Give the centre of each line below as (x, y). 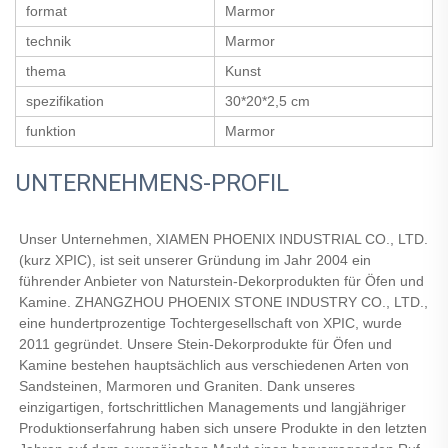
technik (48, 40)
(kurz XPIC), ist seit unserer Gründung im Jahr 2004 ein (195, 259)
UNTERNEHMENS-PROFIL (152, 182)
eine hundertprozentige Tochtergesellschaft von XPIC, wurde (210, 322)
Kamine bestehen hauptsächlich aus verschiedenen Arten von (214, 364)
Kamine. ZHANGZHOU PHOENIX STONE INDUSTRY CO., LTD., (223, 301)
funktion (51, 130)
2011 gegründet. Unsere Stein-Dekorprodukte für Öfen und (205, 343)
